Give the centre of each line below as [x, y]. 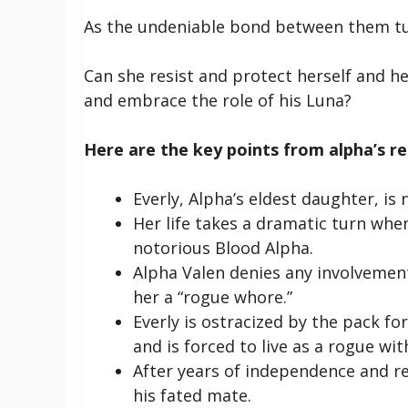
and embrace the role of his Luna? [218, 100]
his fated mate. [192, 395]
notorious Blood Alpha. [223, 247]
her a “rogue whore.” [213, 296]
